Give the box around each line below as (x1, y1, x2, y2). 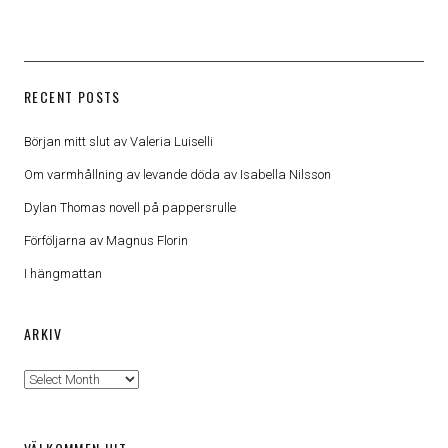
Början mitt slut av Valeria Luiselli (24, 134, 213, 150)
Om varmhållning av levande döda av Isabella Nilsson (24, 167, 331, 183)
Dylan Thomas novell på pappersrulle (24, 200, 236, 216)
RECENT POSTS (24, 86, 121, 108)
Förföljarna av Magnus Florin (24, 233, 188, 249)
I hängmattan (24, 266, 102, 282)
